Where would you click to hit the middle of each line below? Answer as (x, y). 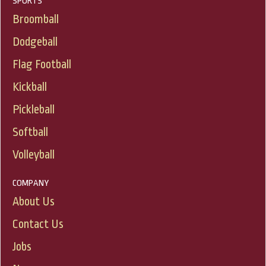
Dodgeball (35, 42)
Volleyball (34, 155)
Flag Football (42, 65)
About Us (34, 202)
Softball (30, 132)
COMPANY (31, 183)
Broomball (36, 20)
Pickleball (34, 110)
